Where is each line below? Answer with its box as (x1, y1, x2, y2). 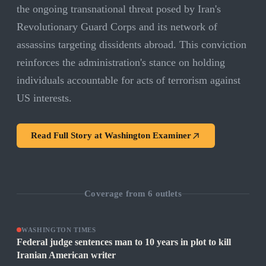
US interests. (17, 92, 72, 104)
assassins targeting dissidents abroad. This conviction (17, 39, 246, 51)
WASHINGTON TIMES (21, 226, 96, 234)
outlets (153, 188, 182, 198)
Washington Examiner (104, 131, 191, 141)
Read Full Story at (31, 131, 104, 141)
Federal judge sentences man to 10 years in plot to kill (17, 237, 231, 248)
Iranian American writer (17, 250, 116, 261)
